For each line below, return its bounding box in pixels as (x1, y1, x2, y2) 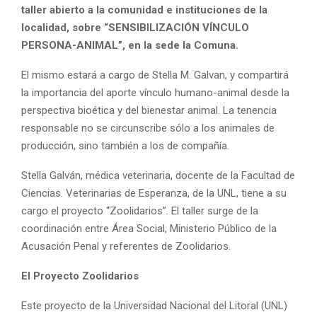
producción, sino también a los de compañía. (21, 139, 229, 152)
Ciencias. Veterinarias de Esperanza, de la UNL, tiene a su (21, 186, 287, 200)
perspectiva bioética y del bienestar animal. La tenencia (21, 103, 277, 117)
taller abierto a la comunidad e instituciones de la (21, 3, 267, 16)
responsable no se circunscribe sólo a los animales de (21, 121, 275, 134)
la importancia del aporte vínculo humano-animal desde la (21, 86, 289, 99)
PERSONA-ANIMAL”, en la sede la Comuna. (21, 38, 238, 52)
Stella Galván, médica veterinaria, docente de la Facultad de (21, 168, 295, 182)
